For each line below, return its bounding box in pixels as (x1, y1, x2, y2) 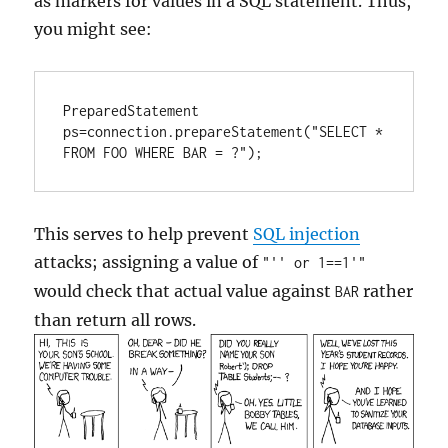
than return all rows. (34, 309, 197, 330)
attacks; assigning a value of (34, 251, 263, 272)
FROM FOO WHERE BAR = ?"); (63, 143, 264, 161)
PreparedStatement (63, 101, 200, 119)
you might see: (34, 18, 153, 39)
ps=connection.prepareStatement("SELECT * (63, 122, 384, 140)
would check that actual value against (34, 280, 336, 301)
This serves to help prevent (34, 223, 254, 244)
